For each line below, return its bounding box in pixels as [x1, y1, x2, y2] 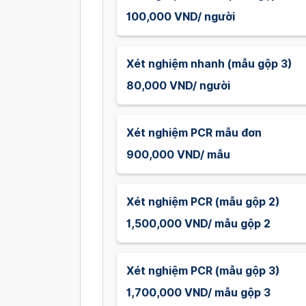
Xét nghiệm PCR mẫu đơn [126, 126, 262, 139]
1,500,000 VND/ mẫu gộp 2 [126, 217, 270, 230]
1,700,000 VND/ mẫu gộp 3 [126, 286, 270, 299]
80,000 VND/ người [126, 79, 230, 92]
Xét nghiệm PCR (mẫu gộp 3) [126, 264, 280, 277]
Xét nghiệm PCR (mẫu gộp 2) [126, 195, 280, 208]
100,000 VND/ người [126, 10, 235, 23]
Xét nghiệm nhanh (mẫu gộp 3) [126, 57, 292, 70]
